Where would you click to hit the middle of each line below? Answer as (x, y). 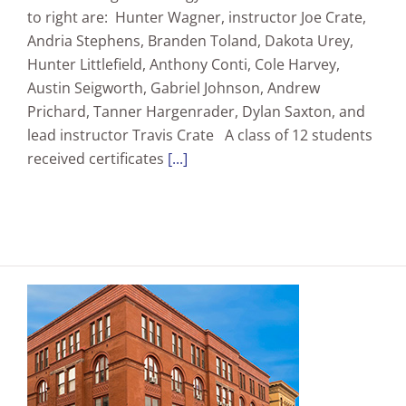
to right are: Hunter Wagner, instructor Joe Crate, (197, 18)
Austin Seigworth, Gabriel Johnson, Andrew (174, 88)
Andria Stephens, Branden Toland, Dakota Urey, (190, 41)
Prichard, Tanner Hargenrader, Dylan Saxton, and (196, 112)
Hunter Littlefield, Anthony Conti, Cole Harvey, (184, 65)
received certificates (97, 159)
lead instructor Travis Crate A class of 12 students (200, 135)
